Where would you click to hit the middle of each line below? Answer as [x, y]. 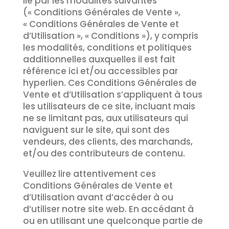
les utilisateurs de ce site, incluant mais [109, 106]
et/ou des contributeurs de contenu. [104, 153]
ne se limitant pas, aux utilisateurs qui [105, 118]
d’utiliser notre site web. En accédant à [108, 209]
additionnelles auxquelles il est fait [99, 59]
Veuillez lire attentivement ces [89, 174]
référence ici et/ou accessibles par [100, 71]
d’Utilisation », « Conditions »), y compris [110, 36]
